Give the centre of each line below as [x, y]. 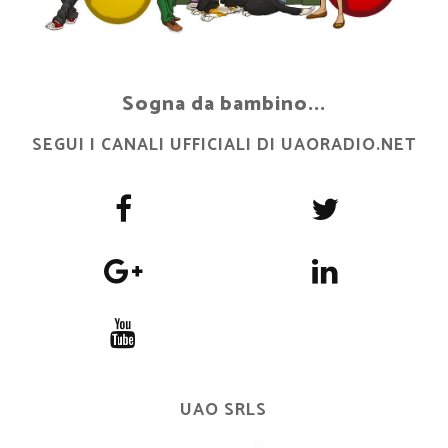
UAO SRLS [224, 409]
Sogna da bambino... [223, 104]
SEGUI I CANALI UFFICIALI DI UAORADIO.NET [223, 144]
